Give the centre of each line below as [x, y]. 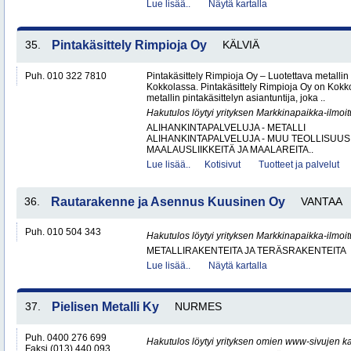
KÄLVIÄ [241, 45]
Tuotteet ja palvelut [299, 165]
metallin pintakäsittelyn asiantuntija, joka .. [236, 98]
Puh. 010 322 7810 [66, 76]
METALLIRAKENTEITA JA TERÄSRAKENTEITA [246, 251]
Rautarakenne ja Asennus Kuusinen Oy [168, 202]
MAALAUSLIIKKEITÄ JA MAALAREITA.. [230, 150]
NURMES [198, 306]
